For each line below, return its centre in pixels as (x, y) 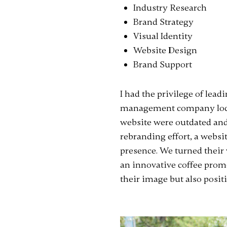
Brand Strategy (164, 22)
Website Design (165, 50)
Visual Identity (163, 36)
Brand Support (163, 64)
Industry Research (170, 8)
